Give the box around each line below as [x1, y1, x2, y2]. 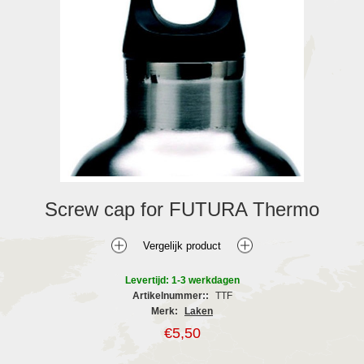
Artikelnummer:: [132, 289, 209, 301]
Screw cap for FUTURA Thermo [45, 197, 319, 220]
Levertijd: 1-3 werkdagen [124, 274, 240, 286]
